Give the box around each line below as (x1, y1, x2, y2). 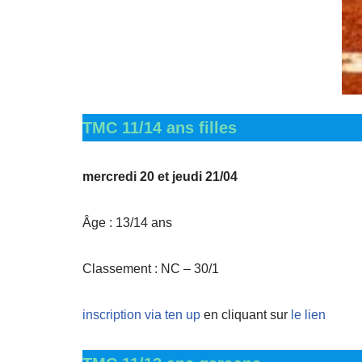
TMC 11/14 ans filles (82, 119, 237, 137)
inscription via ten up (82, 308, 200, 322)
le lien (291, 308, 326, 322)
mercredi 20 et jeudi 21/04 (82, 170, 238, 183)
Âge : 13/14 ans (82, 216, 172, 229)
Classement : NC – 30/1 (82, 262, 219, 276)
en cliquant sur (200, 308, 291, 322)
